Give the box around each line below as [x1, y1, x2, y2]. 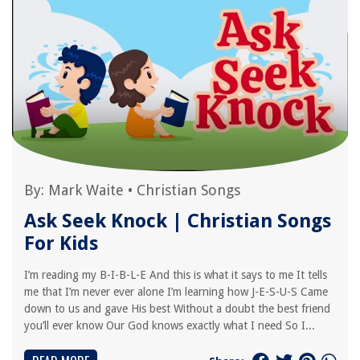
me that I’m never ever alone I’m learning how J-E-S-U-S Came [24, 285, 328, 298]
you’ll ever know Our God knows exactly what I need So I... [24, 319, 315, 332]
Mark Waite [48, 182, 124, 198]
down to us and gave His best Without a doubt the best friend [24, 302, 330, 315]
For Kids [24, 232, 98, 255]
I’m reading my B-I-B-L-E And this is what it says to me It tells [24, 268, 327, 281]
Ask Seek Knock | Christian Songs [24, 210, 331, 232]
